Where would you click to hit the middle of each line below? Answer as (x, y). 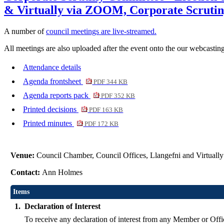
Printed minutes (48, 123)
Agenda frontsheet (53, 81)
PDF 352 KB (117, 96)
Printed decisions (51, 109)
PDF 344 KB (110, 82)
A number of (25, 31)
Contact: (26, 172)
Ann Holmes (63, 172)
